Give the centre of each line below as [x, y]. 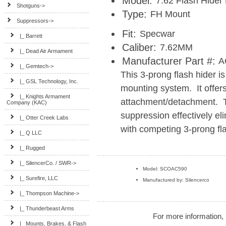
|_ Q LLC [31, 133]
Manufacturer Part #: [168, 61]
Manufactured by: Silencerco [176, 180]
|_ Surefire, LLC [39, 178]
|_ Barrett [31, 36]
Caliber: [139, 47]
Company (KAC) [27, 102]
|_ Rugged [33, 148]
